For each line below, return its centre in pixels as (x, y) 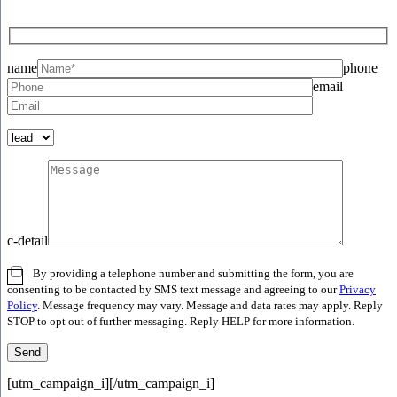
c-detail (27, 240)
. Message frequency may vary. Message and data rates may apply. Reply (210, 305)
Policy (22, 305)
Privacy (358, 289)
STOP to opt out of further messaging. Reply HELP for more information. (181, 321)
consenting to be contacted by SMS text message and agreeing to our (173, 289)
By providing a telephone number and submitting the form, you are (193, 273)
